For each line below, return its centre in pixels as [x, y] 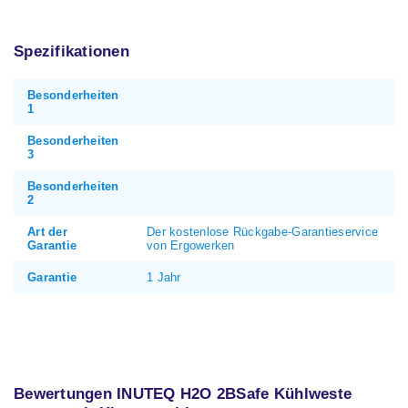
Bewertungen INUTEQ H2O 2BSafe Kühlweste [183, 394]
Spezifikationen [71, 52]
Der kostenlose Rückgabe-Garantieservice [263, 232]
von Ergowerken [191, 246]
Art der [47, 232]
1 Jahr [164, 278]
